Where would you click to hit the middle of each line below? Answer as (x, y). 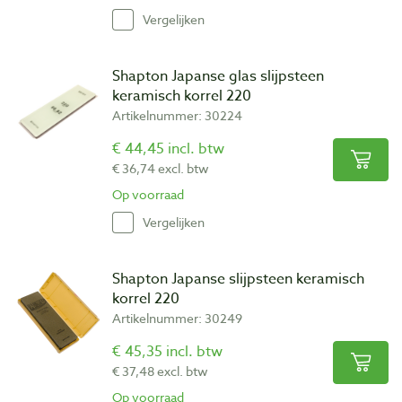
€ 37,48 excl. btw (160, 371)
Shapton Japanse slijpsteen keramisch (238, 279)
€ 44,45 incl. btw (168, 149)
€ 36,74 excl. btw (161, 168)
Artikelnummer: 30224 (177, 115)
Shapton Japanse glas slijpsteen (218, 76)
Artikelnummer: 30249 (177, 318)
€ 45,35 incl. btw (167, 351)
